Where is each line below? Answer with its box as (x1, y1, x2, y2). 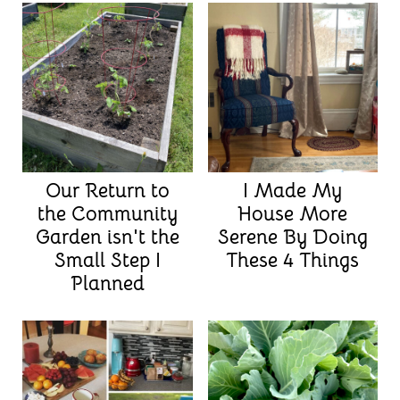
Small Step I (54, 248, 161, 273)
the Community (37, 202, 178, 227)
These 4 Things (226, 248, 360, 273)
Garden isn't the (35, 225, 179, 250)
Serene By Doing (217, 225, 368, 250)
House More (237, 202, 348, 227)
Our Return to (45, 179, 170, 204)
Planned (70, 271, 145, 296)
